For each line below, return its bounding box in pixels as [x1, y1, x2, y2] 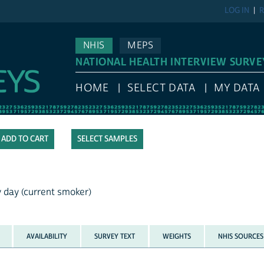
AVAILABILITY [26, 231, 67, 241]
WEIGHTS [162, 231, 191, 241]
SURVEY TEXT [94, 231, 136, 241]
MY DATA [214, 81, 260, 95]
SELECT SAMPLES [77, 134, 137, 145]
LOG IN [225, 5, 250, 16]
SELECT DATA [127, 81, 196, 95]
